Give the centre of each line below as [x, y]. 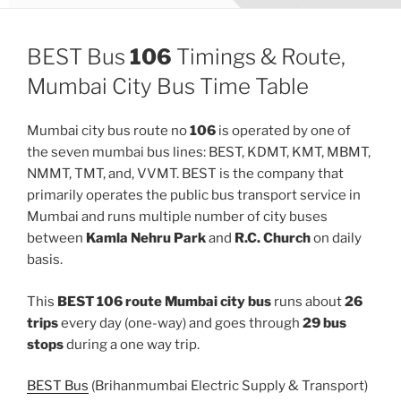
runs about [308, 301]
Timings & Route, [259, 57]
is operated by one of [283, 131]
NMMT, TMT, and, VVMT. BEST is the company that [185, 174]
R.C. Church [273, 239]
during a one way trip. [132, 344]
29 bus [324, 323]
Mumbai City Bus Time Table [168, 87]
